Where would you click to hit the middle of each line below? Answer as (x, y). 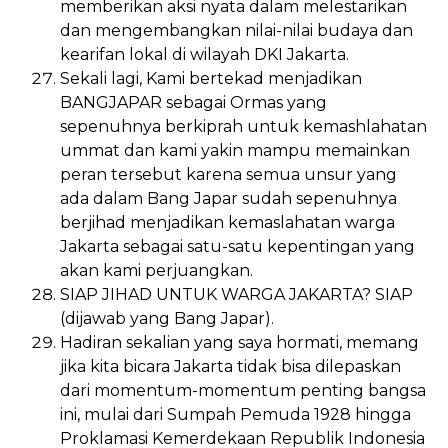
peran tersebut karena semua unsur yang (228, 174)
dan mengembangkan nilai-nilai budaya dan (236, 30)
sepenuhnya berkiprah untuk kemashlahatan (243, 126)
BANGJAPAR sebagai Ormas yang (193, 102)
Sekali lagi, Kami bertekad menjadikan (211, 78)
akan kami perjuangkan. (156, 270)
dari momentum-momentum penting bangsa (243, 390)
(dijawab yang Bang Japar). (167, 318)
